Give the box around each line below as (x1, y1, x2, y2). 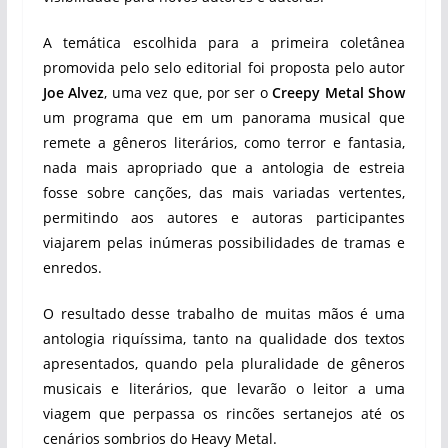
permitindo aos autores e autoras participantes (42, 208, 406, 227)
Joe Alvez (42, 83, 105, 102)
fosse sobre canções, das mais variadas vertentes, (42, 183, 406, 202)
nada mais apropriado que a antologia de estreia (42, 158, 406, 177)
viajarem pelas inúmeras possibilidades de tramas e (42, 233, 406, 252)
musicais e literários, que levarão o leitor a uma (42, 379, 406, 398)
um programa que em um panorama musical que (42, 108, 406, 127)
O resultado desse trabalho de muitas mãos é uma (42, 304, 406, 323)
